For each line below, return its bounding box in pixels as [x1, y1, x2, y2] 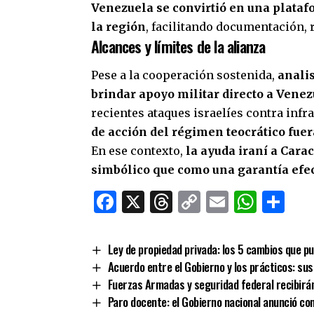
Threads [172, 187, 259, 216]
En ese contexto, [91, 143, 186, 158]
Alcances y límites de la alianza [91, 34, 266, 57]
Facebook [116, 187, 221, 216]
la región [91, 19, 146, 34]
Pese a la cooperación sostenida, [91, 67, 278, 82]
